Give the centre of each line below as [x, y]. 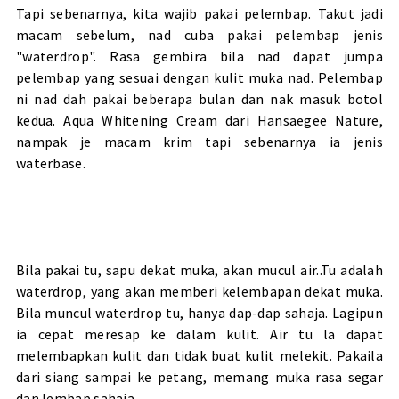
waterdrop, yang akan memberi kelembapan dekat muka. [199, 291]
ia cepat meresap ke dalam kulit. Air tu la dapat [199, 334]
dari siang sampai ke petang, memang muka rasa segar [199, 376]
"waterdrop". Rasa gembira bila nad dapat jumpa [199, 56]
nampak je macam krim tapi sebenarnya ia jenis [199, 141]
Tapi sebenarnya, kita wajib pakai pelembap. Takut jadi [199, 13]
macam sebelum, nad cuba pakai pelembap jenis [199, 34]
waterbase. [50, 163]
